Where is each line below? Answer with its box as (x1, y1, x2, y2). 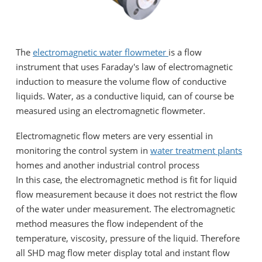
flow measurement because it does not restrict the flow (16, 188, 237, 200)
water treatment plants (150, 144, 242, 156)
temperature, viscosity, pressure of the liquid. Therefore (16, 232, 240, 244)
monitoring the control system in (16, 144, 150, 156)
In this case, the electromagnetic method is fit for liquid (16, 173, 237, 185)
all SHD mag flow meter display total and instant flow (16, 246, 230, 258)
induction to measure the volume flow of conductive (16, 75, 226, 87)
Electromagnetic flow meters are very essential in (16, 129, 213, 142)
